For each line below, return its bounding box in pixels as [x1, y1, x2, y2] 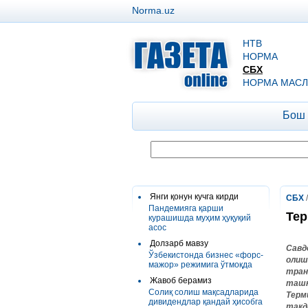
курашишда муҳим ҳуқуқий [148, 213, 251, 223]
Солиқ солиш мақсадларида [148, 287, 258, 297]
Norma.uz [132, 5, 175, 16]
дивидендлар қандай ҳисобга [148, 297, 263, 307]
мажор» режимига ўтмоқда [148, 260, 252, 269]
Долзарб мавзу [150, 239, 208, 248]
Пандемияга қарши [148, 203, 223, 213]
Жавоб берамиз [150, 276, 212, 285]
